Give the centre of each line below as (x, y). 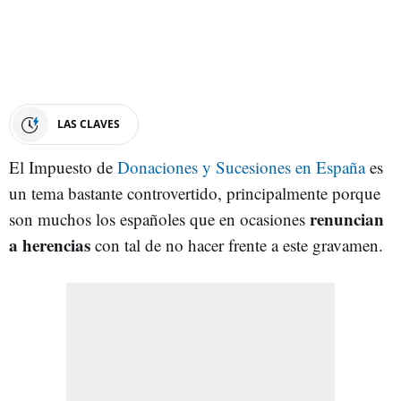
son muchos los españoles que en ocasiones (159, 218)
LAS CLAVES (89, 124)
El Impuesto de (63, 166)
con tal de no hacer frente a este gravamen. (239, 244)
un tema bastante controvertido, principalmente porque (195, 192)
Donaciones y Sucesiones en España (241, 166)
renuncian (347, 218)
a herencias (52, 244)
